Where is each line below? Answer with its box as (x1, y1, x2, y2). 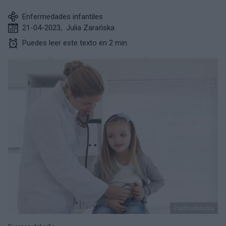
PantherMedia (174, 204, 214, 212)
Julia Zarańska (66, 23, 115, 32)
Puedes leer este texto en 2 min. (22, 38, 129, 47)
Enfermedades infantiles (22, 12, 103, 21)
